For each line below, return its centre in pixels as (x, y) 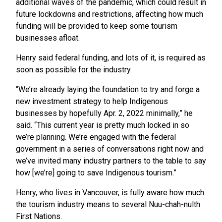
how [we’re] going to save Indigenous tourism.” (96, 173)
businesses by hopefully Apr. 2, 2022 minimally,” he (104, 113)
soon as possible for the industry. (74, 70)
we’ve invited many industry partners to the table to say (111, 161)
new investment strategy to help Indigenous (92, 102)
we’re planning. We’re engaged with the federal (96, 137)
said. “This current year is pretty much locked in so (103, 125)
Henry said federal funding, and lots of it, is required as (111, 58)
